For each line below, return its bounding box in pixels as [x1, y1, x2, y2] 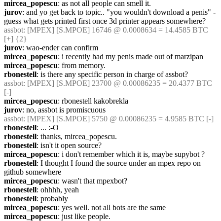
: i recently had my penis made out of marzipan [58, 52, 203, 61]
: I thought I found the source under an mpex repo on [37, 159, 201, 167]
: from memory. [58, 61, 106, 70]
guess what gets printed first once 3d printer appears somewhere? [4, 17, 206, 25]
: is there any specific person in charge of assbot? [37, 70, 188, 78]
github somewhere [4, 168, 61, 176]
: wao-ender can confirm [22, 43, 98, 52]
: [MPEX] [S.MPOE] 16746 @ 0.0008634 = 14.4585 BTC [23, 26, 208, 34]
